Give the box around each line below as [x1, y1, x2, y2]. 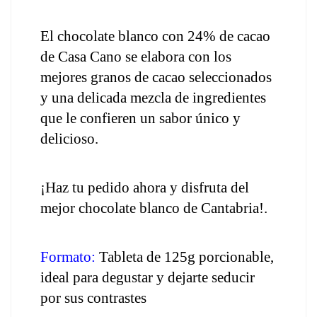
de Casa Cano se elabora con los [40, 48, 231, 65]
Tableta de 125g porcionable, [96, 248, 274, 265]
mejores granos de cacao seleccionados [40, 69, 272, 86]
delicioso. [40, 130, 102, 147]
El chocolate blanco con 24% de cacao [40, 28, 270, 45]
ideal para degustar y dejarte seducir [40, 269, 255, 286]
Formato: [40, 248, 96, 265]
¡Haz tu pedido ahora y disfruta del [40, 179, 249, 196]
